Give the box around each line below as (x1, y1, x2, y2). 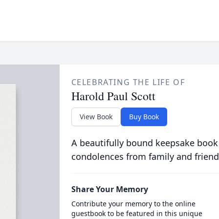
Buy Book (129, 112, 159, 121)
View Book (79, 112, 112, 121)
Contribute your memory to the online (71, 199, 196, 208)
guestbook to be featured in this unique (71, 209, 202, 218)
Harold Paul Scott (71, 88, 155, 104)
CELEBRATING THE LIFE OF (71, 77, 185, 88)
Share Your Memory (71, 184, 148, 195)
